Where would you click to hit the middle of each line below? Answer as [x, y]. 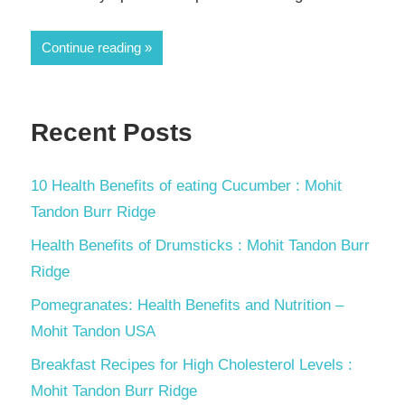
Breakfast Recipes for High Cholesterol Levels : [192, 365]
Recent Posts [112, 132]
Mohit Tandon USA [93, 332]
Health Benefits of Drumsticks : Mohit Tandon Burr [200, 246]
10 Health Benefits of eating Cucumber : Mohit [186, 186]
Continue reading [91, 47]
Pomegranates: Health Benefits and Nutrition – [187, 306]
